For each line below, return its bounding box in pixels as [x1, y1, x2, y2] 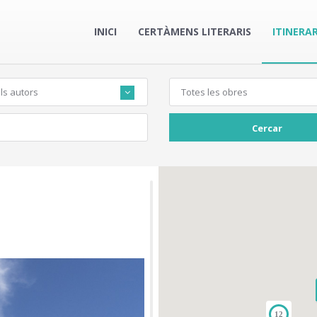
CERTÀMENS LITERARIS [138, 25, 251, 38]
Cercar [252, 121, 283, 134]
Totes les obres [181, 86, 248, 98]
